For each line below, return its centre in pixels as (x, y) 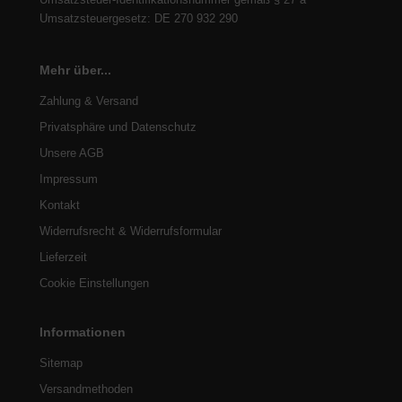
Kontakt (60, 205)
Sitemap (61, 363)
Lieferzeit (63, 257)
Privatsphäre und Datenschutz (118, 127)
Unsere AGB (72, 153)
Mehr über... (75, 70)
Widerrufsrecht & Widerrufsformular (131, 231)
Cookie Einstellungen (94, 283)
